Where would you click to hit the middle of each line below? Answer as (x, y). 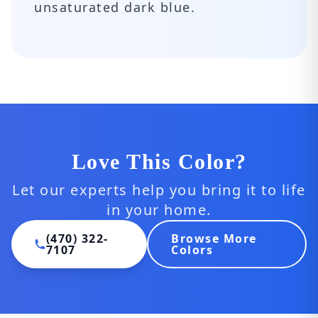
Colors (192, 250)
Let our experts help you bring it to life (159, 190)
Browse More (214, 238)
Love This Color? (159, 161)
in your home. (159, 210)
